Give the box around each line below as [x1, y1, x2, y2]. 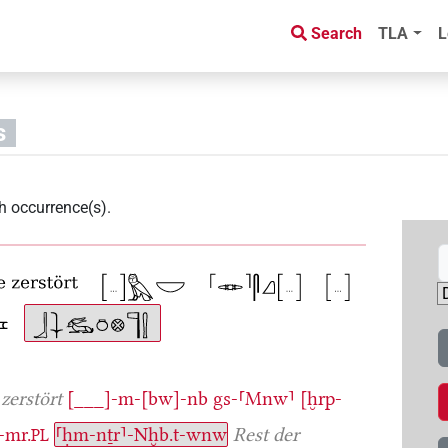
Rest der [233, 422, 300, 446]
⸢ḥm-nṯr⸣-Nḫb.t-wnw [55, 422, 228, 446]
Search [311, 24, 363, 44]
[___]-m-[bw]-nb [67, 386, 209, 410]
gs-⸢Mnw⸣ [213, 386, 296, 410]
